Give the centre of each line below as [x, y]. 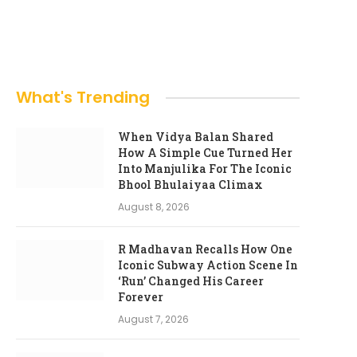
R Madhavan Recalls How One [205, 249]
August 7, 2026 [153, 319]
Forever [141, 297]
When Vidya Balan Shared [196, 137]
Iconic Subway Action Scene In [208, 265]
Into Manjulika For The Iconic [205, 169]
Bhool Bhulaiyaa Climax [190, 184]
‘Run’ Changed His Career [191, 281]
